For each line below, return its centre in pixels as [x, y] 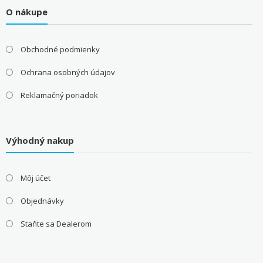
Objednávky [42, 200]
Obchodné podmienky [60, 50]
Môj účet [35, 178]
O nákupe [26, 12]
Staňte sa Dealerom [56, 223]
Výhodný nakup [40, 140]
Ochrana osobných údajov [68, 73]
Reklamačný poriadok [59, 95]
